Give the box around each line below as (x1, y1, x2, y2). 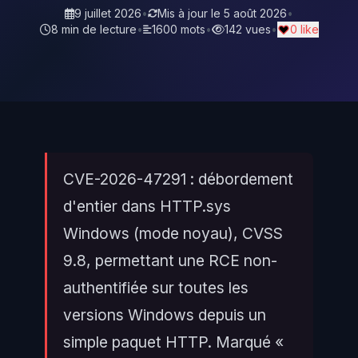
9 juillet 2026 (74, 6, 141, 20)
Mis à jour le (157, 6, 224, 20)
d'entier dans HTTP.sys (63, 197, 231, 216)
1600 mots (151, 22, 205, 36)
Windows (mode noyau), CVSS (63, 224, 283, 243)
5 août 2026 (224, 6, 287, 20)
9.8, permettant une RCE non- (63, 251, 277, 270)
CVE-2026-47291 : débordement (63, 169, 293, 189)
